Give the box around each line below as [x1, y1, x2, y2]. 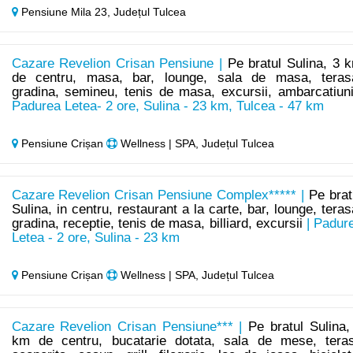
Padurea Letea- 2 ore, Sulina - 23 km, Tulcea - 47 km [11, 98, 324, 114]
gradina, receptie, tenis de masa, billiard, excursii [11, 216, 303, 232]
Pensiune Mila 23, [17, 6, 113, 19]
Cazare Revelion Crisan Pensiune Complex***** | [11, 188, 310, 203]
